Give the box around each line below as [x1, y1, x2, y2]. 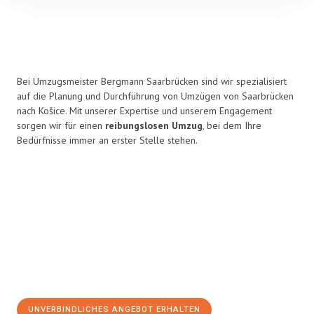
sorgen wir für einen [17, 119, 105, 132]
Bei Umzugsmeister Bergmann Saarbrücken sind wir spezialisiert [17, 75, 287, 88]
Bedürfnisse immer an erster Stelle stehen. [17, 134, 198, 146]
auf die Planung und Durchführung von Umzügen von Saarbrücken [17, 90, 294, 102]
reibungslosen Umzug [105, 119, 203, 132]
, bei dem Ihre [203, 119, 261, 132]
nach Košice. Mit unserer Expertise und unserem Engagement [17, 104, 272, 117]
